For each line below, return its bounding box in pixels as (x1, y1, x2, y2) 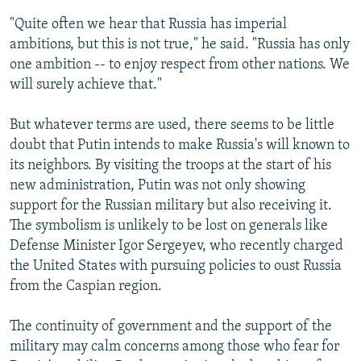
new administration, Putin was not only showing (10, 177, 305, 193)
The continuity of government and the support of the (10, 318, 332, 334)
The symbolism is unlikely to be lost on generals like (10, 218, 328, 234)
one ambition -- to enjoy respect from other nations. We (10, 56, 350, 73)
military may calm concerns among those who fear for (10, 338, 339, 355)
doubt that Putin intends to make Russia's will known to (10, 137, 350, 153)
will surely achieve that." (10, 77, 162, 93)
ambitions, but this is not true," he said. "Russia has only (10, 36, 350, 52)
